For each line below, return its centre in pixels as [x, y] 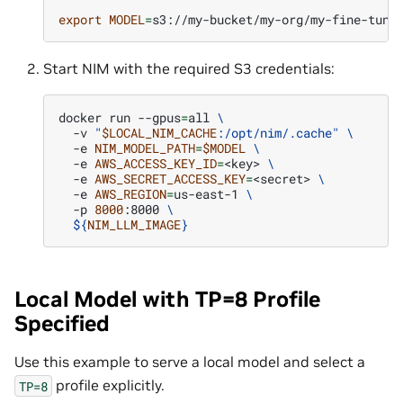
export [80, 19]
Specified [62, 323]
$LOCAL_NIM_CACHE [159, 132]
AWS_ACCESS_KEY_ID [156, 163]
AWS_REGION [130, 193]
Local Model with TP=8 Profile [167, 299]
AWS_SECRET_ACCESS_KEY [170, 178]
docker [80, 117]
